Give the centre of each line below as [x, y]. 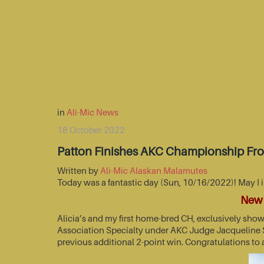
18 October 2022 [91, 130]
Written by [79, 170]
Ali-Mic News [93, 112]
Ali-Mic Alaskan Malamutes [154, 170]
